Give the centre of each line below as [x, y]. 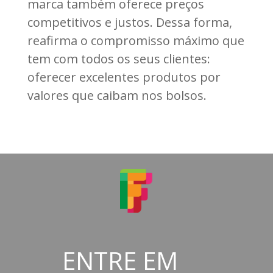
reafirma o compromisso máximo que [136, 40]
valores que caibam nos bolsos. [117, 95]
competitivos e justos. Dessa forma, [129, 22]
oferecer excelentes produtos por [124, 77]
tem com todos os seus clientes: [119, 58]
